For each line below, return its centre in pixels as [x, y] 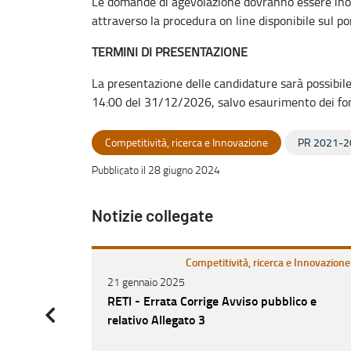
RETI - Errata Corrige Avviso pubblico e [212, 300]
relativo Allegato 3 [156, 319]
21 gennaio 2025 [146, 281]
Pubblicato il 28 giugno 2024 [156, 169]
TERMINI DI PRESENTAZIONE [170, 51]
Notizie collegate [152, 216]
